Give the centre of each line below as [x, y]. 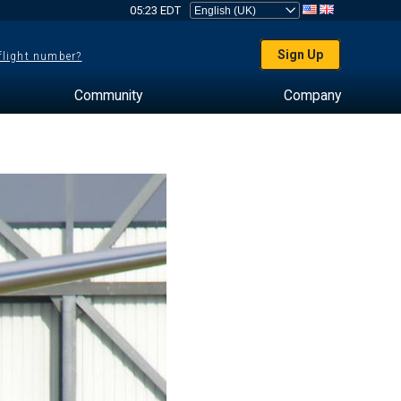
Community [108, 95]
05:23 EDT [155, 10]
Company [312, 95]
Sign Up [301, 55]
